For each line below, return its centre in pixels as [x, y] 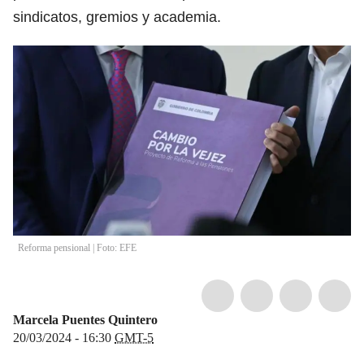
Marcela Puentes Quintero [85, 319]
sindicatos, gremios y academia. [117, 17]
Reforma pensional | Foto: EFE [77, 247]
